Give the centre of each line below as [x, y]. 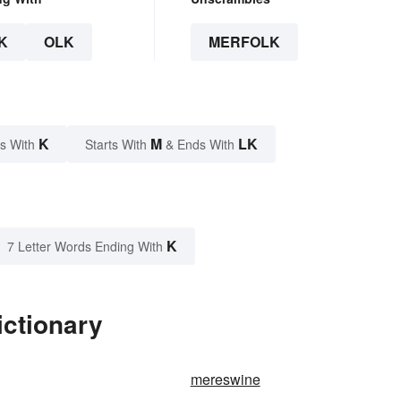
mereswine [225, 380]
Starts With [118, 145]
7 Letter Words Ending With [85, 247]
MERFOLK [244, 42]
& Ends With [200, 145]
